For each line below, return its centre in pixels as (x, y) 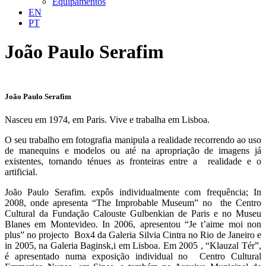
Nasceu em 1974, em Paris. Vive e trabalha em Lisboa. (107, 120)
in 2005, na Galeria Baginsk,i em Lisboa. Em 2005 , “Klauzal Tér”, (133, 246)
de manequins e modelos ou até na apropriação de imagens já (133, 151)
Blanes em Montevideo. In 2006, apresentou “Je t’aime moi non (133, 224)
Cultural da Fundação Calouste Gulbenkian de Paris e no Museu (133, 214)
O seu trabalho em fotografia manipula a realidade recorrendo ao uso (133, 140)
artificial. (21, 172)
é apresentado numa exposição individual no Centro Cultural (133, 256)
